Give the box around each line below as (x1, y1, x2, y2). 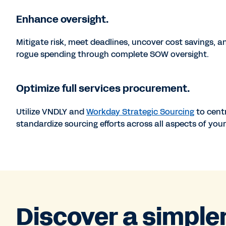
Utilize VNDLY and (16, 105, 87, 118)
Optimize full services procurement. (16, 81, 190, 96)
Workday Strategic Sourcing (86, 105, 195, 118)
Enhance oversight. (16, 12, 109, 26)
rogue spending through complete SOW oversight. (16, 48, 209, 61)
